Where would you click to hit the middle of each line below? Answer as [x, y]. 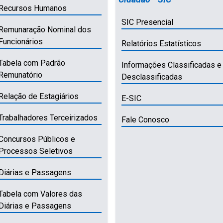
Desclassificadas [152, 77]
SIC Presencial [147, 22]
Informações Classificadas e [171, 65]
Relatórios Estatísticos [161, 43]
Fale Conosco [145, 119]
